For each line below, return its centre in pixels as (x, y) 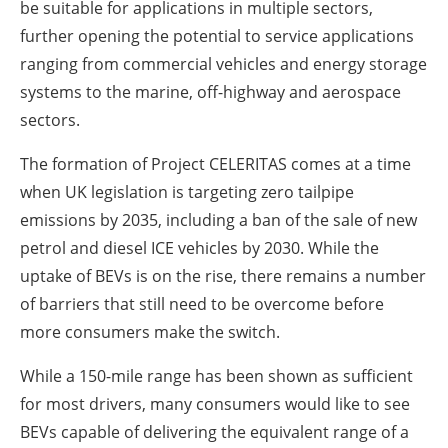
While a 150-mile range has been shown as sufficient (216, 375)
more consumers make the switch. (150, 331)
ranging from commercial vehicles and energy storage (223, 63)
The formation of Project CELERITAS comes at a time (215, 163)
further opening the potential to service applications (217, 35)
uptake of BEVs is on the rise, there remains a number (223, 275)
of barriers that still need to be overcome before (202, 303)
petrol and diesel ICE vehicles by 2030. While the (199, 247)
